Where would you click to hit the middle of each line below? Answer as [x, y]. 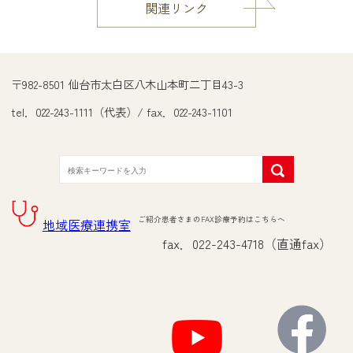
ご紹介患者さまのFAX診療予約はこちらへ [212, 219]
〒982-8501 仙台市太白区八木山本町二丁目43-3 [128, 84]
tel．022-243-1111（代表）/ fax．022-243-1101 [122, 112]
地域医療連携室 [86, 224]
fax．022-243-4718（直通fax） [247, 243]
